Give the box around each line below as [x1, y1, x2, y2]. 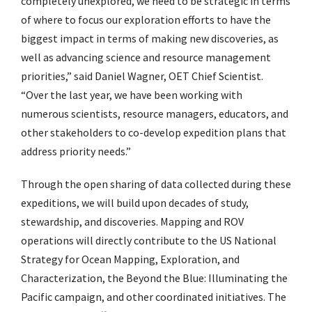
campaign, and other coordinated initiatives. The [54, 290, 286, 304]
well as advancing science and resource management [21, 50, 271, 65]
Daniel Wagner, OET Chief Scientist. [95, 69, 263, 84]
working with [180, 88, 242, 102]
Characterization [21, 271, 102, 286]
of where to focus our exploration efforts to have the [21, 13, 271, 27]
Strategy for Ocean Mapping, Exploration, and [21, 252, 240, 267]
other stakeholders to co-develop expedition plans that [21, 125, 286, 140]
